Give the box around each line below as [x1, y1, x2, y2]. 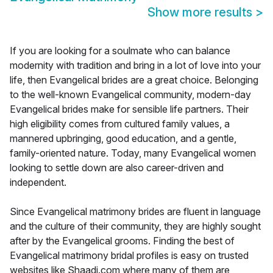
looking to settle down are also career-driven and [10, 161, 224, 174]
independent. [10, 176, 66, 189]
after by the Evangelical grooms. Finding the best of [10, 235, 235, 247]
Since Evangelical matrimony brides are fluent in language [10, 205, 261, 218]
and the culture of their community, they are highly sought [10, 220, 261, 233]
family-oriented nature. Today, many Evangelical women [10, 147, 256, 160]
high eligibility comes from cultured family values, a [10, 118, 230, 130]
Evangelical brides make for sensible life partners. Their [10, 103, 249, 116]
